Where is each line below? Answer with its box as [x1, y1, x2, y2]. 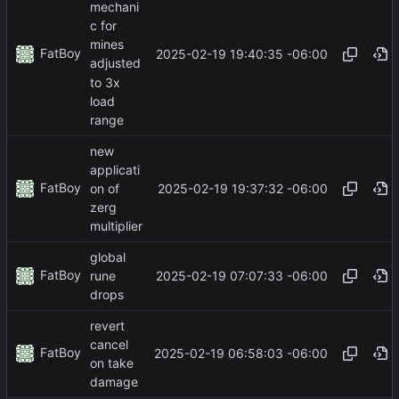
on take [90, 355, 134, 371]
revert [90, 317, 125, 333]
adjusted [90, 55, 141, 71]
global [90, 248, 126, 265]
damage [90, 374, 138, 390]
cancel [90, 336, 128, 352]
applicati [90, 161, 140, 177]
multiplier [90, 218, 142, 234]
